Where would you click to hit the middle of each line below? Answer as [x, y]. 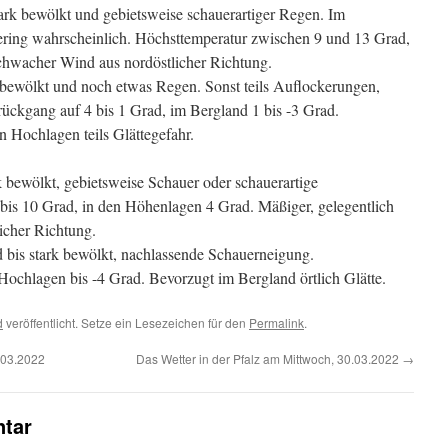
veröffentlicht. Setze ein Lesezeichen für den [126, 322]
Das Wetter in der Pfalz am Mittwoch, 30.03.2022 [269, 358]
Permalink [276, 322]
